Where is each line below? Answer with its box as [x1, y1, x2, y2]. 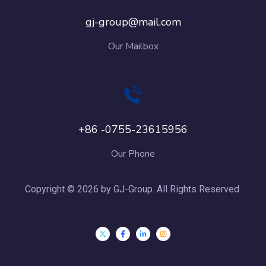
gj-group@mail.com [85, 15, 181, 30]
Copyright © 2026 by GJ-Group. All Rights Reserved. [25, 183, 241, 195]
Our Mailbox [107, 40, 159, 53]
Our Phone [111, 147, 155, 160]
